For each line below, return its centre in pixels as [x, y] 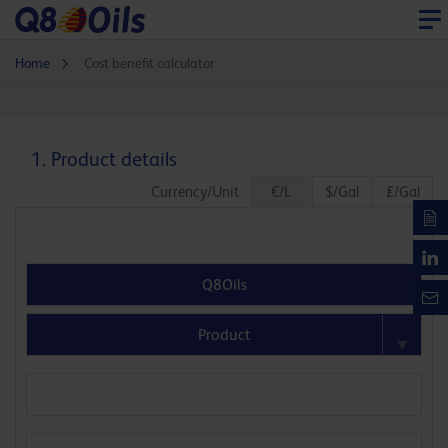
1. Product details [104, 159]
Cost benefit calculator [149, 63]
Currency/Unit [201, 192]
